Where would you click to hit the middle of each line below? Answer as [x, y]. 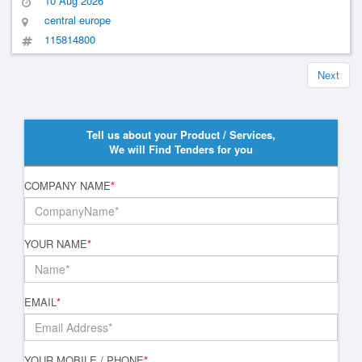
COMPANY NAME [67, 185]
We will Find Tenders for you [181, 149]
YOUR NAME [56, 244]
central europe [78, 20]
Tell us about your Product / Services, [181, 135]
